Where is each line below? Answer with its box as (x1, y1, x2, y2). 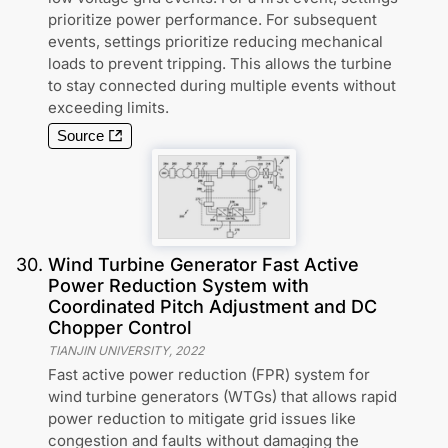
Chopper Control (48, 317, 192, 339)
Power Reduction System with (48, 275, 309, 297)
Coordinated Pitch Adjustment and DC (48, 296, 377, 318)
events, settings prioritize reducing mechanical (48, 31, 383, 51)
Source (57, 127, 104, 144)
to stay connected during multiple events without (48, 75, 396, 95)
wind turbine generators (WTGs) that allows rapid (48, 387, 397, 407)
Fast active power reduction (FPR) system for (48, 365, 370, 385)
